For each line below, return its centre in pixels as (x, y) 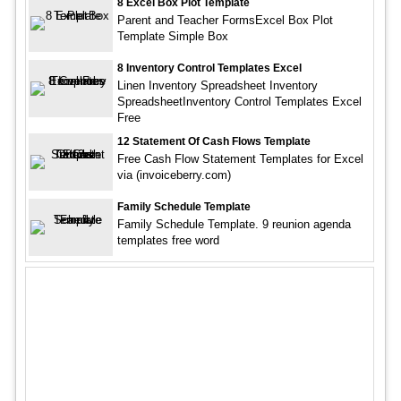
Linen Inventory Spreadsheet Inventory (217, 85)
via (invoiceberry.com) (174, 175)
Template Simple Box (172, 36)
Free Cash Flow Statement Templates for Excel (240, 159)
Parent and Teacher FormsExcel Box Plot (225, 20)
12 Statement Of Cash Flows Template (213, 141)
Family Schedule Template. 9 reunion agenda (234, 224)
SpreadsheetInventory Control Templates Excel (239, 102)
